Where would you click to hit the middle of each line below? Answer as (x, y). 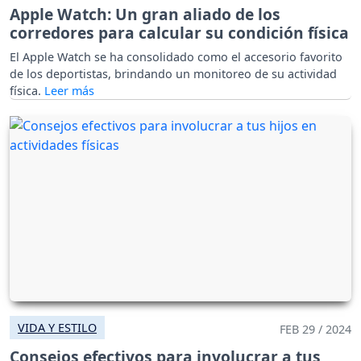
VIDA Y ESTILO (57, 327)
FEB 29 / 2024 (315, 329)
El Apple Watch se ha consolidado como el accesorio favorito (176, 57)
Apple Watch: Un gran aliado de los (145, 15)
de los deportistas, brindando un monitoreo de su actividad (173, 74)
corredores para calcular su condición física (179, 33)
